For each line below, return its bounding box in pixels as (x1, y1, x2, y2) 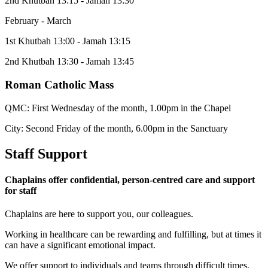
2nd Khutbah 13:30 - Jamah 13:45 (5, 56, 134, 67)
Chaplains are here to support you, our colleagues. (5, 209, 193, 220)
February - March (5, 16, 71, 26)
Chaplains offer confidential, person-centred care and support (5, 174, 255, 185)
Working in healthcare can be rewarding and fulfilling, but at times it (5, 229, 261, 240)
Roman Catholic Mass (5, 78, 114, 91)
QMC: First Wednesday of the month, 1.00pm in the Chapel (5, 102, 231, 113)
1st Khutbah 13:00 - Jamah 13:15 (5, 36, 130, 47)
